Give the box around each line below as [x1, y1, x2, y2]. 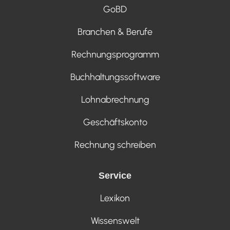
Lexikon [100, 193, 130, 204]
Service [99, 170, 131, 181]
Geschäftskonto [83, 117, 147, 128]
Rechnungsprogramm [71, 49, 159, 60]
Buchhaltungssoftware [70, 71, 160, 83]
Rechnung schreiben [74, 139, 156, 150]
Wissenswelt [90, 215, 140, 226]
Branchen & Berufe [78, 26, 152, 37]
